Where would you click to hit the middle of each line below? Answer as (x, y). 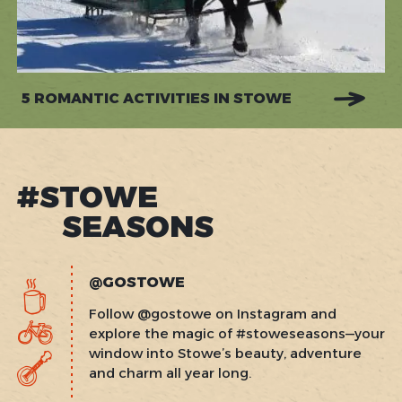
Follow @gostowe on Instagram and (212, 314)
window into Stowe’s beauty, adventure (225, 354)
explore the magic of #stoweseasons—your (236, 334)
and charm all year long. (170, 373)
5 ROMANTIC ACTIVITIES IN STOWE (156, 99)
